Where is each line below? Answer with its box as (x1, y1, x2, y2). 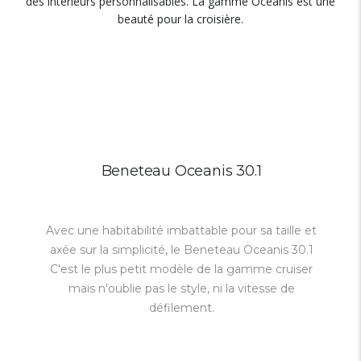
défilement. (148, 301, 214, 315)
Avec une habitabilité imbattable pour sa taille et (46, 223, 317, 238)
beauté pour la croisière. (118, 11, 243, 27)
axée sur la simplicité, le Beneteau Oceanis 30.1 (49, 243, 313, 257)
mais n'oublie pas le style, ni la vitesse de (68, 281, 295, 296)
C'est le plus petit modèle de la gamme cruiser (50, 262, 313, 276)
